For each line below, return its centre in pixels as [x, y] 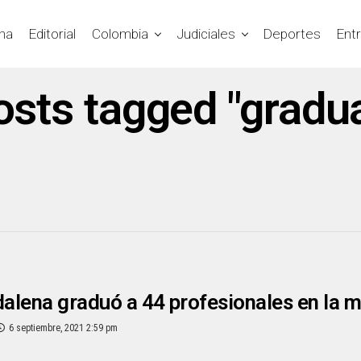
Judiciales [206, 33]
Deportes [292, 33]
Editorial [52, 33]
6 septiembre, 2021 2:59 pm [63, 328]
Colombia [120, 33]
